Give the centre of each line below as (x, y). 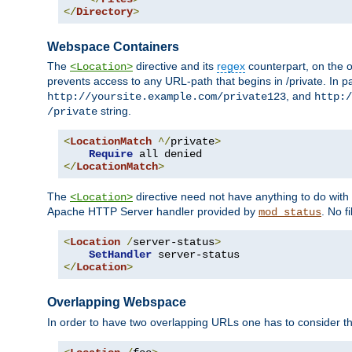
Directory (104, 12)
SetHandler (120, 255)
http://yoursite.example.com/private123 (167, 97)
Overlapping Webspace (117, 302)
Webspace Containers (113, 47)
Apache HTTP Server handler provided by (153, 212)
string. (114, 111)
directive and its (175, 66)
